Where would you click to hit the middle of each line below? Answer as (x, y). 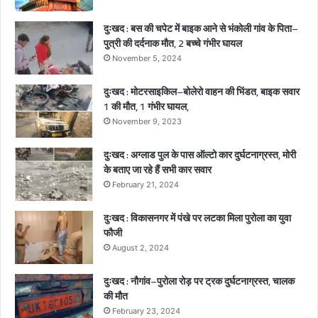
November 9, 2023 (147, 122)
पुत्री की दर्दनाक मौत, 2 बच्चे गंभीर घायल (173, 44)
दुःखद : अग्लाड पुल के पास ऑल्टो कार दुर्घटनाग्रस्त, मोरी (200, 155)
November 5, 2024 (147, 59)
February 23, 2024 (146, 311)
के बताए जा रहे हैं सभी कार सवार (158, 170)
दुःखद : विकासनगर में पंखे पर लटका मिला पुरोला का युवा (197, 218)
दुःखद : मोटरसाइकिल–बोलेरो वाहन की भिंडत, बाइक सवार (202, 92)
